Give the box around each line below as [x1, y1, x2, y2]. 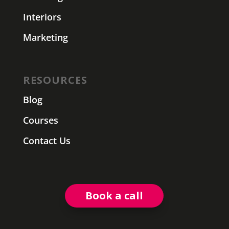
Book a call [85, 189, 144, 203]
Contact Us [22, 134, 71, 147]
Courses [22, 114, 58, 127]
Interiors [22, 11, 61, 24]
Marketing [22, 31, 68, 44]
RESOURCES [22, 73, 87, 87]
